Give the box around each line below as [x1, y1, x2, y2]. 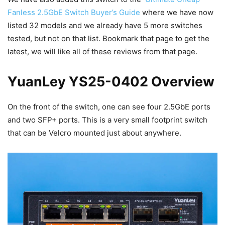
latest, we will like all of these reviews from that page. [8, 47, 197, 57]
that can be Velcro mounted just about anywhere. [8, 128, 181, 138]
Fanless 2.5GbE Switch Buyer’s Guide [8, 8, 140, 18]
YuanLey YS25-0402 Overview [8, 73, 214, 90]
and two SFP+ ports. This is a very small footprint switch [8, 115, 207, 125]
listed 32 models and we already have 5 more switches [8, 21, 202, 31]
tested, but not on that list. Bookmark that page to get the [8, 34, 209, 44]
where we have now [140, 8, 213, 18]
